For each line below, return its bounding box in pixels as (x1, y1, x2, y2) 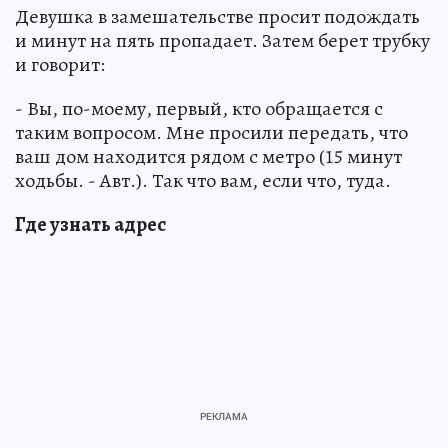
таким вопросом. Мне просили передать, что (15, 119, 408, 147)
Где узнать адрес (15, 211, 166, 239)
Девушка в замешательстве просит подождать (15, 3, 420, 31)
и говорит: (15, 51, 105, 79)
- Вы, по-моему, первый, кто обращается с (15, 95, 383, 123)
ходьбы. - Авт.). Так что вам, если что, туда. (15, 167, 391, 195)
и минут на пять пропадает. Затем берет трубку (15, 27, 430, 55)
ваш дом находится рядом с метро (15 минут (15, 143, 402, 171)
